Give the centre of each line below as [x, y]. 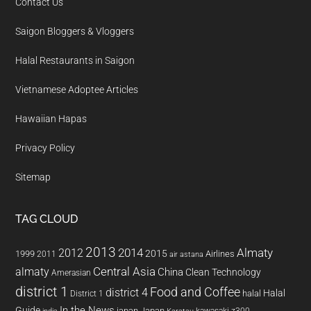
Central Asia [125, 271]
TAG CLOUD [47, 219]
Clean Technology [224, 272]
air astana [187, 254]
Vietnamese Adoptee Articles [77, 89]
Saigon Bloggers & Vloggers [75, 31]
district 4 [127, 293]
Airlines [220, 253]
